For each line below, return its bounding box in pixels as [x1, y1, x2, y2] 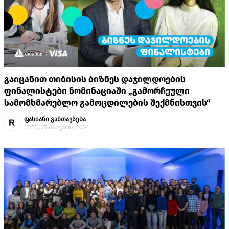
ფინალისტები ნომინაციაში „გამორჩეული [4, 86, 190, 97]
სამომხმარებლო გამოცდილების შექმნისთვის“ [4, 98, 211, 109]
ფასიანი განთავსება [24, 116, 86, 123]
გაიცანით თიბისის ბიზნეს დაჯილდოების [4, 74, 186, 85]
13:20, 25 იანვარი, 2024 [24, 124, 89, 131]
